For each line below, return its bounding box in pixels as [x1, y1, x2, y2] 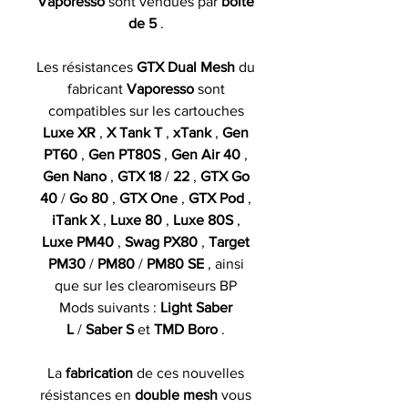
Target [209, 233, 250, 250]
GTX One [119, 189, 178, 206]
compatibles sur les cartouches [47, 102, 244, 118]
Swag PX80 [125, 233, 198, 250]
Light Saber [160, 299, 232, 315]
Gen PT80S [88, 146, 160, 162]
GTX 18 [117, 168, 161, 184]
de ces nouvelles [137, 364, 244, 381]
